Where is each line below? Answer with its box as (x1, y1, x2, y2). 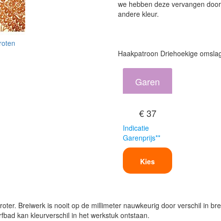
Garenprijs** (123, 133, 160, 143)
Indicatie (123, 123, 149, 133)
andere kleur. (118, 9, 159, 19)
